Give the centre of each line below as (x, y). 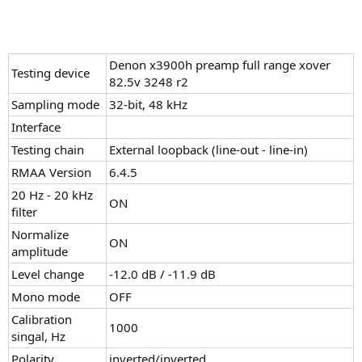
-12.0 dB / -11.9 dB (162, 274)
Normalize (40, 234)
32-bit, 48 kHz (148, 104)
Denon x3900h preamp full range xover (220, 64)
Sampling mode (55, 104)
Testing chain (48, 149)
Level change (48, 274)
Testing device (51, 72)
